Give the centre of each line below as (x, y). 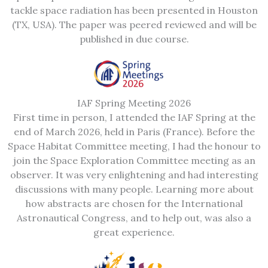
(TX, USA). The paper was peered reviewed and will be (134, 24)
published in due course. (134, 39)
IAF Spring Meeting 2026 (134, 103)
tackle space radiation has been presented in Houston (134, 10)
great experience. (134, 232)
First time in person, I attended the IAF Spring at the (134, 117)
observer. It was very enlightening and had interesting (134, 174)
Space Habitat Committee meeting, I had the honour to (134, 146)
